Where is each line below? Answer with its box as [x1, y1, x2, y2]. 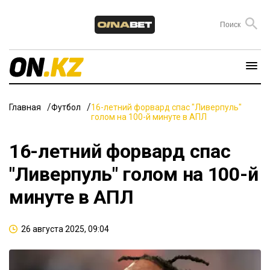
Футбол [51, 102, 81, 112]
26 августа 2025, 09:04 [21, 224, 109, 234]
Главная [9, 102, 41, 112]
